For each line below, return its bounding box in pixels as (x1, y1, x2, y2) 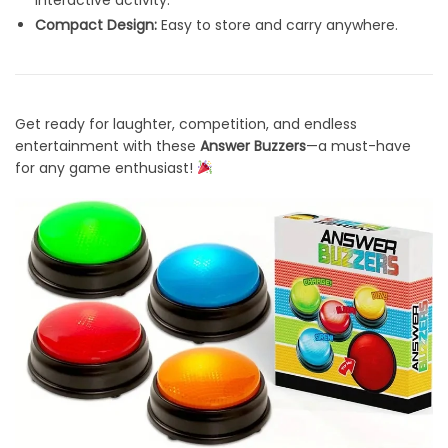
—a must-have (306, 136, 411, 157)
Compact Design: (35, 15, 157, 36)
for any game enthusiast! (15, 158, 197, 179)
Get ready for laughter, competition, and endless (15, 114, 357, 135)
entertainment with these (15, 136, 200, 157)
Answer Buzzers (200, 136, 306, 157)
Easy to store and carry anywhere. (157, 15, 398, 36)
